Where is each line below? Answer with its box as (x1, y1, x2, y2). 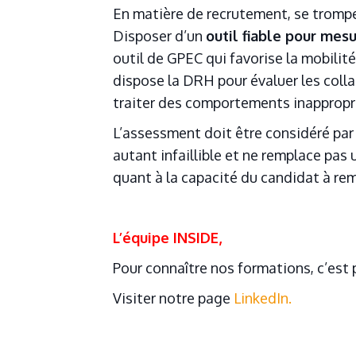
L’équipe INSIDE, (113, 229, 222, 246)
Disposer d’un (113, 27, 206, 44)
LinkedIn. (234, 289, 292, 307)
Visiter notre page (113, 289, 234, 307)
